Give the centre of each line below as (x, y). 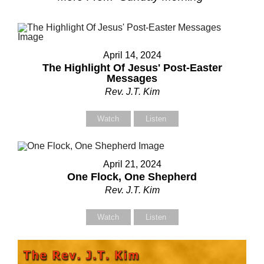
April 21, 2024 (132, 164)
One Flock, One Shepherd (132, 177)
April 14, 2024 (132, 55)
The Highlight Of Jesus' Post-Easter (132, 68)
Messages (132, 78)
